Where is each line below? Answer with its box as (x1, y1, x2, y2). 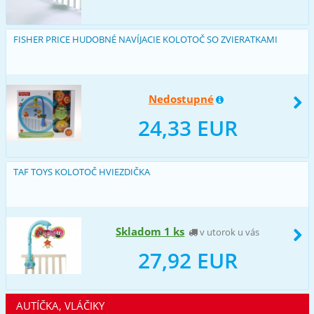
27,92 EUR (137, 245, 238, 275)
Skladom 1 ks (116, 224, 185, 238)
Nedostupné (148, 91, 214, 106)
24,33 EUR (137, 113, 238, 142)
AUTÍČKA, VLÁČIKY (15, 298, 104, 313)
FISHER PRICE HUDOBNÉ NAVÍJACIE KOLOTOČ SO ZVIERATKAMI (13, 32, 278, 46)
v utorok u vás (198, 225, 260, 238)
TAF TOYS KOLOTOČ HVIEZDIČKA (13, 165, 150, 178)
